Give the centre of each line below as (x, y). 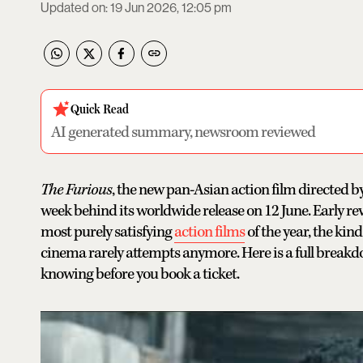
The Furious (76, 190)
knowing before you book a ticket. (140, 275)
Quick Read (100, 109)
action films (209, 233)
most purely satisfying (107, 233)
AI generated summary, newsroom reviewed (183, 133)
